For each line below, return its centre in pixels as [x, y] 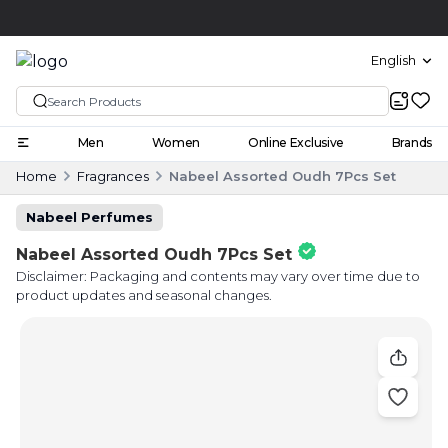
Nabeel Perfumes [89, 216]
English [393, 60]
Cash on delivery [236, 18]
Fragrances [113, 175]
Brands [411, 142]
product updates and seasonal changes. [144, 294]
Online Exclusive [296, 142]
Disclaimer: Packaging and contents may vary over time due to [218, 275]
